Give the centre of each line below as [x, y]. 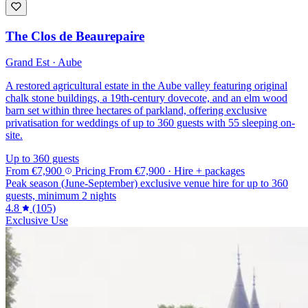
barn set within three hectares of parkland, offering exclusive [136, 111]
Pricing [90, 171]
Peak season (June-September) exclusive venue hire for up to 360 [147, 184]
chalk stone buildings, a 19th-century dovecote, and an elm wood [146, 98]
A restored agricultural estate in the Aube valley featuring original [146, 86]
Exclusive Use [37, 221]
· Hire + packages [206, 171]
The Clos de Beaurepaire [75, 36]
